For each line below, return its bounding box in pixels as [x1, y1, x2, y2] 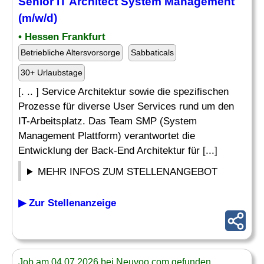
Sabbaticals [131, 48, 174, 57]
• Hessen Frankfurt [18, 31, 105, 42]
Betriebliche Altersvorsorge [21, 48, 120, 57]
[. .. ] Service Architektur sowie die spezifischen [18, 86, 229, 97]
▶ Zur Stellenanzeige [18, 197, 116, 209]
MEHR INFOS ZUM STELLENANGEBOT [38, 166, 218, 177]
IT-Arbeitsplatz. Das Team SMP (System [18, 115, 197, 127]
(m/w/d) [18, 12, 57, 24]
